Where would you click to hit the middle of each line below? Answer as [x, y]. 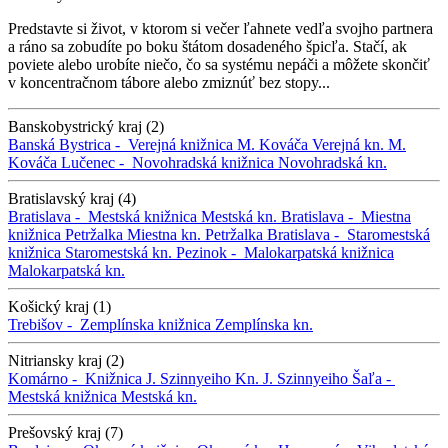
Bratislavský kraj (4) [72, 198]
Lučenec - [96, 162]
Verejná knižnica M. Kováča [218, 144]
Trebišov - [44, 324]
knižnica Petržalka [65, 234]
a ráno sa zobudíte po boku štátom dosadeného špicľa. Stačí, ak [207, 46]
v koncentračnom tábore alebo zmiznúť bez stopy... [169, 82]
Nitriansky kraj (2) [66, 360]
